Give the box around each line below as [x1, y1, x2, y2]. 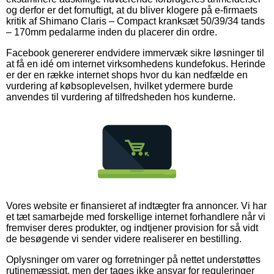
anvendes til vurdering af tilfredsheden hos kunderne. [6, 91, 235, 102]
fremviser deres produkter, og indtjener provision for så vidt [6, 222, 258, 233]
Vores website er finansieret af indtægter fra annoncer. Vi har [6, 200, 267, 211]
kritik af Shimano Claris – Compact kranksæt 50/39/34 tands [6, 15, 265, 26]
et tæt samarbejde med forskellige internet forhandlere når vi [6, 211, 265, 222]
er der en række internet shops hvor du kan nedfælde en [6, 69, 248, 80]
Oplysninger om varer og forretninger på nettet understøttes [6, 254, 261, 265]
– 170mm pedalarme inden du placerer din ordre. [6, 26, 217, 37]
